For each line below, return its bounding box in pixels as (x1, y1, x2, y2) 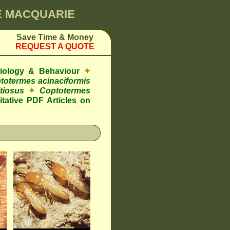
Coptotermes (40, 86, 91, 95)
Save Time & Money (16, 33, 93, 42)
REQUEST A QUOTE (15, 42, 94, 51)
